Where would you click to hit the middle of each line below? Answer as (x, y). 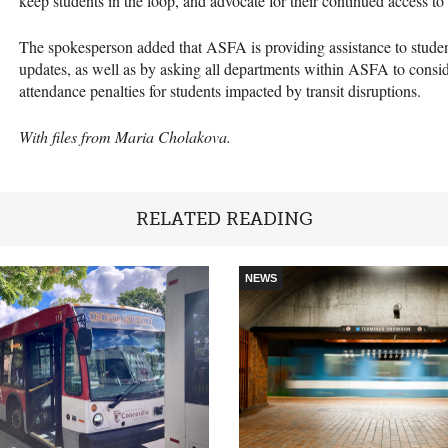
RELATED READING (224, 218)
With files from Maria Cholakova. (127, 136)
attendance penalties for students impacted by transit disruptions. (220, 90)
